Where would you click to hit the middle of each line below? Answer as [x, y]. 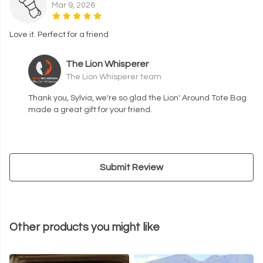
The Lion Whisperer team [114, 77]
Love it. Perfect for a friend [59, 35]
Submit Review [131, 168]
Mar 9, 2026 [73, 6]
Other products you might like [85, 227]
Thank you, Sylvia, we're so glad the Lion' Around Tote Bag [137, 98]
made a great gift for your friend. [90, 110]
